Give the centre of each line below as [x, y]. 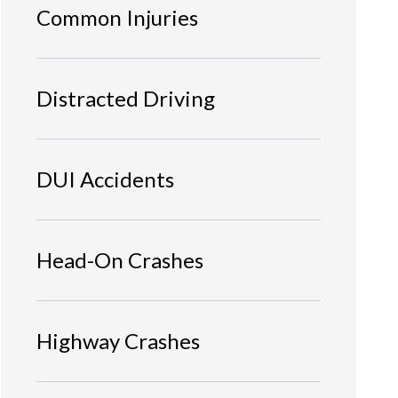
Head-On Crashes [120, 259]
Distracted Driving [126, 98]
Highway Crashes [118, 340]
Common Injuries [117, 17]
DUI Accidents [105, 179]
